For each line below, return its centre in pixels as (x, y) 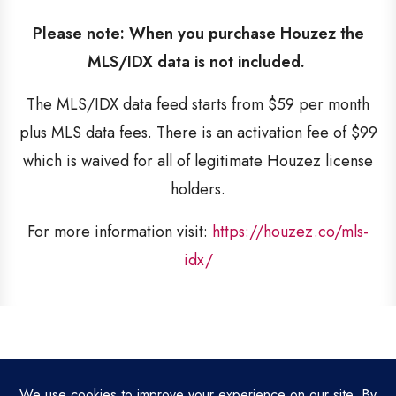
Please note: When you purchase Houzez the (198, 34)
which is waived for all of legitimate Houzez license (198, 161)
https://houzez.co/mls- (290, 232)
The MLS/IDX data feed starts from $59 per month (198, 104)
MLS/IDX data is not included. (198, 62)
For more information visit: (120, 232)
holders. (198, 189)
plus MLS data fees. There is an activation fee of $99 (198, 133)
